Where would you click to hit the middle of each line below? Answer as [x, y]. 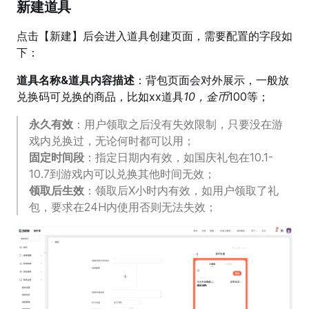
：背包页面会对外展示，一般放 [212, 80]
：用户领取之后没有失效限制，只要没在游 [178, 124]
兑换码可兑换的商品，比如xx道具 [100, 96]
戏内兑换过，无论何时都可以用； [112, 140]
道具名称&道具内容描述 [76, 80]
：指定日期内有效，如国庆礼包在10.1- [179, 157]
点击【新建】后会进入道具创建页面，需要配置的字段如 [154, 36]
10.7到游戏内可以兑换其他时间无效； [122, 173]
